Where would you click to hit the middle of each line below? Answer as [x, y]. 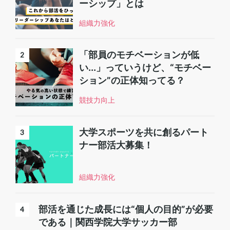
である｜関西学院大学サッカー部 [108, 222]
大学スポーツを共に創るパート [143, 132]
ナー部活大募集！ [116, 145]
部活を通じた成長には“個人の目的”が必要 [126, 209]
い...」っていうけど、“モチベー [145, 68]
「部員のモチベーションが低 [139, 55]
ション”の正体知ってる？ [132, 81]
